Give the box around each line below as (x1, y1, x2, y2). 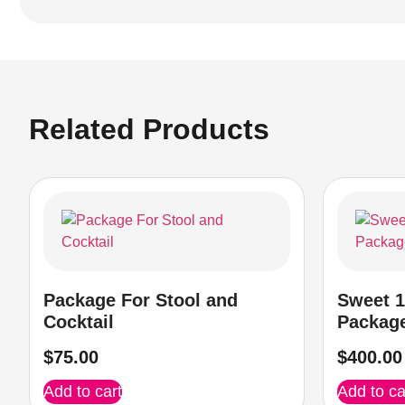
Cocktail (43, 311, 114, 332)
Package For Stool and (43, 289, 238, 310)
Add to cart (43, 381, 122, 400)
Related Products (29, 112, 269, 146)
